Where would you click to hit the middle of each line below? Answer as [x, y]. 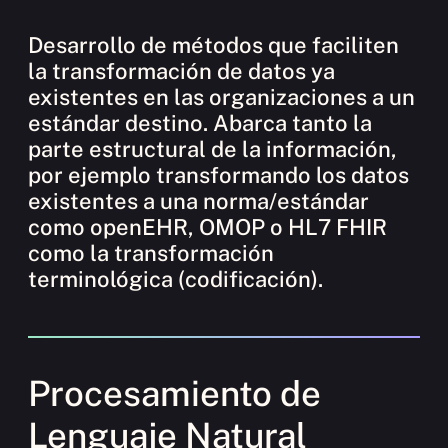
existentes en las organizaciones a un [221, 96]
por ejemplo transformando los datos [218, 174]
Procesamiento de [174, 393]
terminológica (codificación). [175, 278]
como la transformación [151, 252]
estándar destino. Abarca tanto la [200, 122]
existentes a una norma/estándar [198, 200]
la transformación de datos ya [181, 70]
